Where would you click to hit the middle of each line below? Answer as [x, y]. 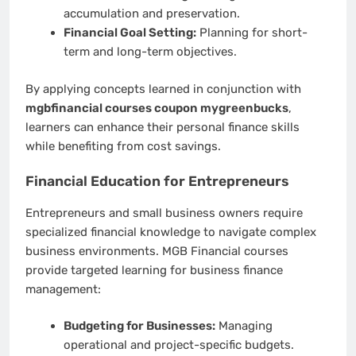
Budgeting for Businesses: [139, 326]
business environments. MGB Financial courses [157, 251]
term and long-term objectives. [150, 52]
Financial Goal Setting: [130, 33]
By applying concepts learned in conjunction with [163, 89]
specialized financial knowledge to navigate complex [171, 232]
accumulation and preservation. [151, 14]
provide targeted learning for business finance [154, 270]
